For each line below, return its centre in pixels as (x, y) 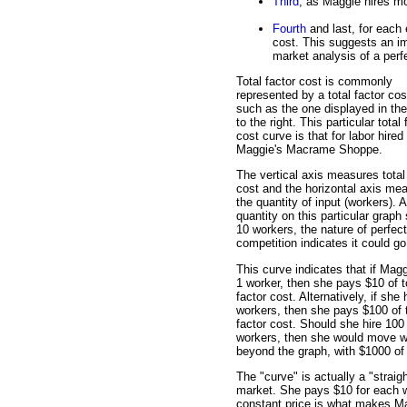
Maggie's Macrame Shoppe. (309, 150)
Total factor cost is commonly (314, 82)
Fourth (289, 28)
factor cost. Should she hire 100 (320, 323)
